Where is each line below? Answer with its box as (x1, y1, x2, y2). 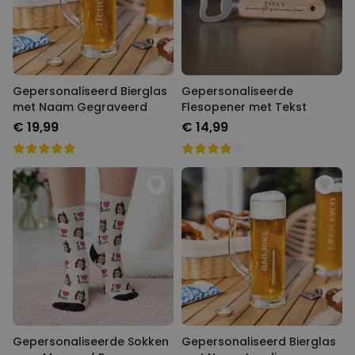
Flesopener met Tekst (181, 99, 307, 115)
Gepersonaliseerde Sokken (13, 334, 169, 349)
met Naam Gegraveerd (13, 99, 147, 115)
